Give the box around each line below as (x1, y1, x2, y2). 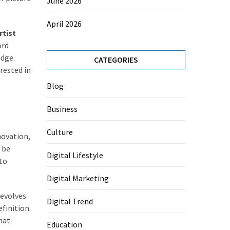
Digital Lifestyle (47, 150, 103, 160)
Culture (47, 127, 73, 137)
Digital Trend (47, 196, 93, 206)
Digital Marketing (47, 173, 109, 183)
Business (47, 104, 78, 114)
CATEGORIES (94, 54, 138, 65)
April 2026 (47, 18, 82, 29)
